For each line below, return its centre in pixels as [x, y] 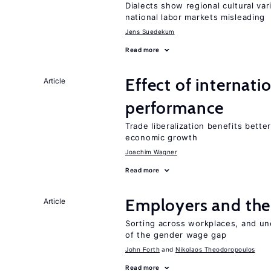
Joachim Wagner [151, 152]
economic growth [162, 137]
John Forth [142, 249]
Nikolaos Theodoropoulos [215, 249]
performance [175, 108]
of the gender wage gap [176, 235]
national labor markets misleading [195, 17]
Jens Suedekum [150, 31]
